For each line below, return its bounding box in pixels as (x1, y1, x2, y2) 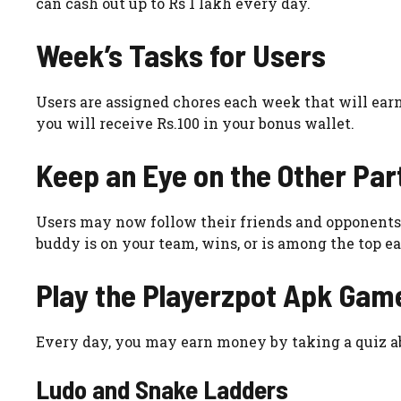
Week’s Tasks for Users (36, 35, 326, 73)
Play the (36, 275, 142, 313)
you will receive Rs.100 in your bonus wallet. (36, 113, 354, 132)
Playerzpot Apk (142, 275, 333, 313)
